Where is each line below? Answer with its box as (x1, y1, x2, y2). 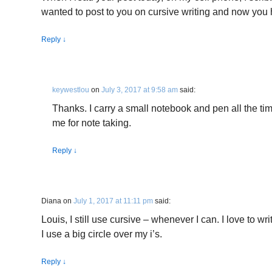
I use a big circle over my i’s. (41, 229, 162, 239)
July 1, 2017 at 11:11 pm (73, 197, 153, 205)
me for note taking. (52, 118, 131, 128)
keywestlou (52, 86, 89, 94)
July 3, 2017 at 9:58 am (101, 86, 178, 94)
